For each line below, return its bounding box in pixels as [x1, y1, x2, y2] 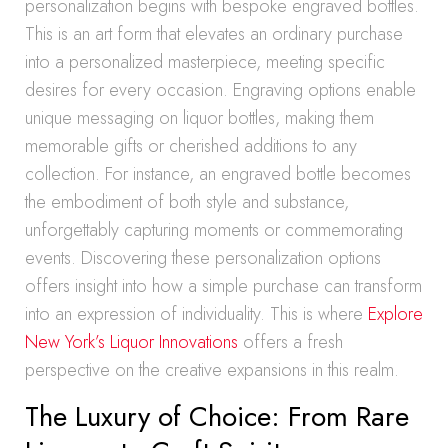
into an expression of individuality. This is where [25, 301, 368, 327]
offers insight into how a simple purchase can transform [25, 273, 422, 299]
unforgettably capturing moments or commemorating [25, 217, 403, 243]
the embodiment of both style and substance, [25, 189, 349, 215]
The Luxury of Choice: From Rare [25, 396, 409, 437]
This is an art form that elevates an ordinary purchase [25, 21, 403, 47]
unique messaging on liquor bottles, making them [25, 105, 374, 131]
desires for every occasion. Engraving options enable [25, 77, 416, 103]
